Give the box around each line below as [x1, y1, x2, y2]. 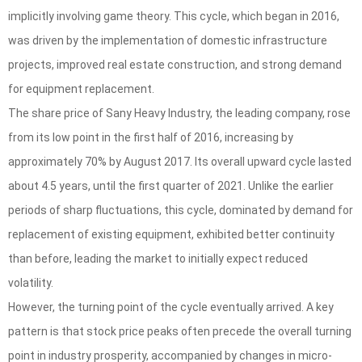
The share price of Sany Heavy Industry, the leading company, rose [8, 107, 351, 120]
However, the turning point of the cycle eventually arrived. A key [8, 301, 334, 314]
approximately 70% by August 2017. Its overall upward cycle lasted [8, 155, 351, 169]
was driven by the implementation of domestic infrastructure [8, 34, 327, 48]
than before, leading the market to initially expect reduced [8, 252, 308, 266]
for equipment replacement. [8, 82, 154, 96]
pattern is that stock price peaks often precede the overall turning [8, 325, 351, 339]
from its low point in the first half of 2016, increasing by [8, 131, 293, 145]
